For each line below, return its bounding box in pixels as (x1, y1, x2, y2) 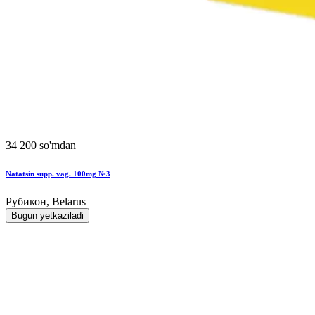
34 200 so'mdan (6, 139, 76, 151)
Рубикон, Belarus (6, 195, 86, 207)
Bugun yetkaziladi (11, 210, 84, 221)
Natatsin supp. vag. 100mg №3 (6, 169, 110, 178)
